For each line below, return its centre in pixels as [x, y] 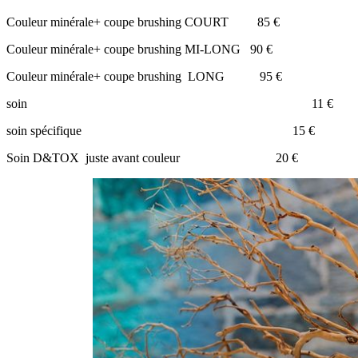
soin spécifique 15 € [161, 130]
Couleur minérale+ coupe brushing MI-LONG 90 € [139, 49]
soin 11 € [170, 103]
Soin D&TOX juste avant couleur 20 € [152, 157]
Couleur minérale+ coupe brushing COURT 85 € [143, 22]
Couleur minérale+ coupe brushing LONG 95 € [144, 76]
